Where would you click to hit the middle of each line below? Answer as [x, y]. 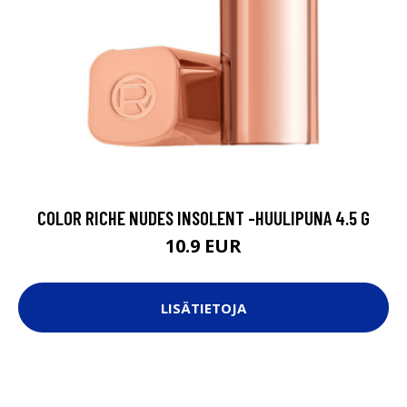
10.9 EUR [203, 246]
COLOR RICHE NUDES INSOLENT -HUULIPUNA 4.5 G [203, 218]
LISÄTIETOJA [203, 308]
